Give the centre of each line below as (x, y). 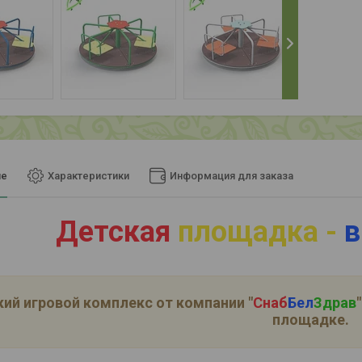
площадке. (310, 320)
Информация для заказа (232, 176)
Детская (117, 232)
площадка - (257, 232)
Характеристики (88, 176)
